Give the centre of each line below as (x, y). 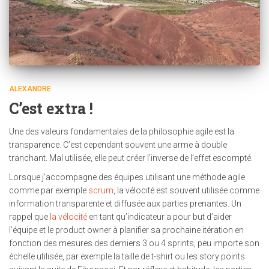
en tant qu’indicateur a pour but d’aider (159, 216)
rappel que (29, 216)
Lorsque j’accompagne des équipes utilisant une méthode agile (127, 177)
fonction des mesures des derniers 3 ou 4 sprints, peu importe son (134, 243)
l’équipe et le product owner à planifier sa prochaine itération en (126, 230)
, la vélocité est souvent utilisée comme (186, 190)
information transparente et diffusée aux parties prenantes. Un (125, 203)
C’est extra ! (51, 108)
